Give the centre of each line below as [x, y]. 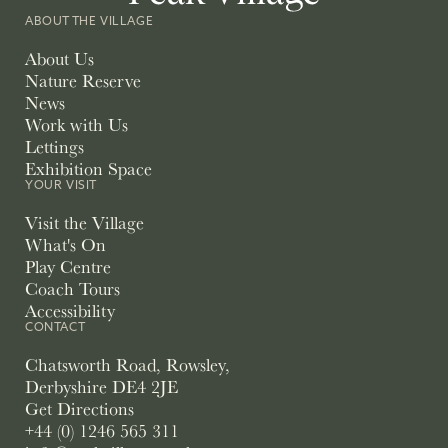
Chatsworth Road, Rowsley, [127, 365]
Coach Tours [72, 289]
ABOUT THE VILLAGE [89, 22]
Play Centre [68, 267]
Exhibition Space [88, 169]
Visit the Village [84, 223]
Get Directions [79, 409]
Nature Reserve [83, 81]
